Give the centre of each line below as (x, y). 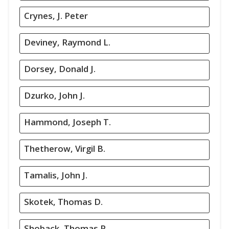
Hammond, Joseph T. (67, 122)
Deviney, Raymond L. (67, 42)
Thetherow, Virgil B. (65, 148)
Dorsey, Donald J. (60, 69)
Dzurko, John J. (54, 95)
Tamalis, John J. (56, 175)
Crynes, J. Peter (56, 16)
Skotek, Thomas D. (63, 202)
